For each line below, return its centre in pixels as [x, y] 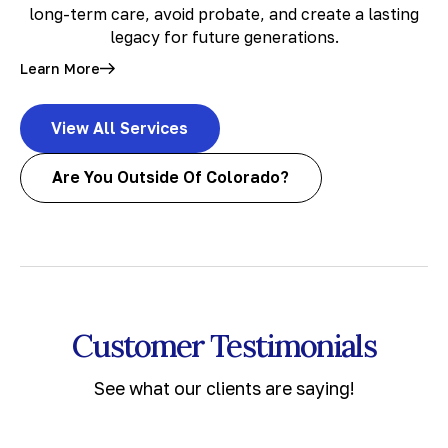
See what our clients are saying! [224, 389]
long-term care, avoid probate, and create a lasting [224, 14]
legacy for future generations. [224, 37]
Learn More [59, 69]
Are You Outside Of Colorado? [171, 177]
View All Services [120, 128]
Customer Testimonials [224, 345]
